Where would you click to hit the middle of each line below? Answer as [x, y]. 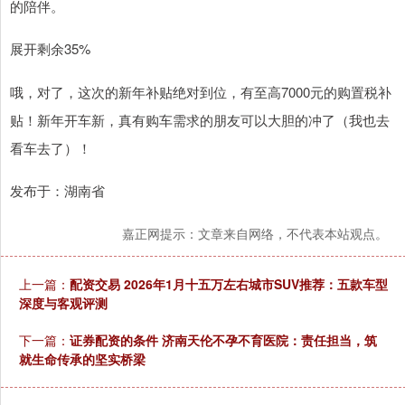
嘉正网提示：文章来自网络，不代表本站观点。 [255, 234]
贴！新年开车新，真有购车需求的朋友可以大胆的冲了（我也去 [200, 120]
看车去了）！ [51, 148]
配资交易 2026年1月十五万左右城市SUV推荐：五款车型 [229, 284]
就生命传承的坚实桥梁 [82, 359]
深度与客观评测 [63, 303]
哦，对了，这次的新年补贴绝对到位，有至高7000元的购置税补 [201, 92]
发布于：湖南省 [57, 191]
